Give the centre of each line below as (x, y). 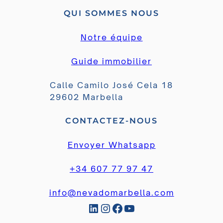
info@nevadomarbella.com (111, 192)
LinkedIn (91, 208)
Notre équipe (111, 37)
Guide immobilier (111, 61)
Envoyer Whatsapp (111, 145)
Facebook (114, 208)
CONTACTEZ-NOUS (111, 120)
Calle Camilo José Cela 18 (111, 85)
